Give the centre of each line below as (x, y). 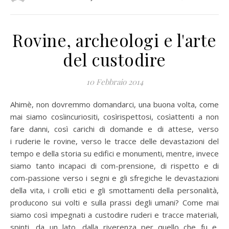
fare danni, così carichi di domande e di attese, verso (114, 129)
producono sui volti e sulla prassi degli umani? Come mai (114, 202)
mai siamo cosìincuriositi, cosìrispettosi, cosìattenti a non (114, 117)
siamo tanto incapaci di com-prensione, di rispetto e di (114, 166)
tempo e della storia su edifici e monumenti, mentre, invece (114, 153)
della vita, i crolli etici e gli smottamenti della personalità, (114, 190)
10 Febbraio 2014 (114, 82)
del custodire (114, 59)
